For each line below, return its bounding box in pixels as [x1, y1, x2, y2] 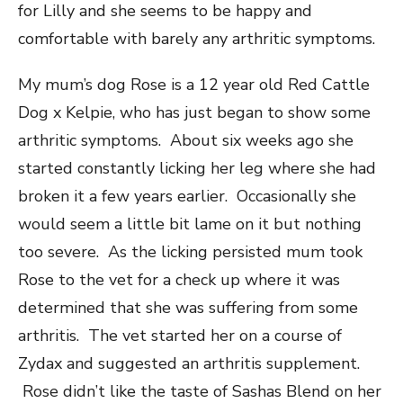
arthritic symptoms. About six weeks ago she [18, 129, 354, 151]
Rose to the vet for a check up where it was [18, 268, 340, 291]
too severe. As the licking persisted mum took [18, 240, 363, 263]
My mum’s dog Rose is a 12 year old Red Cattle [18, 73, 370, 95]
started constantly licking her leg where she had [18, 157, 376, 179]
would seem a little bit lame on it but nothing [18, 212, 362, 235]
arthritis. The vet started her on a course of [18, 324, 342, 346]
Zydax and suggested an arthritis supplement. [18, 352, 360, 374]
